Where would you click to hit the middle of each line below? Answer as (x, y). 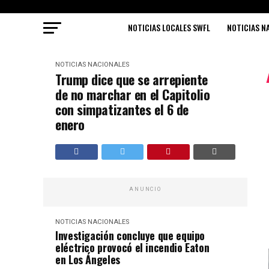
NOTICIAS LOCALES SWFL (169, 27)
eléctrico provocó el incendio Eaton (132, 247)
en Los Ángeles (88, 259)
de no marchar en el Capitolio (133, 94)
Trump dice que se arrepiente (131, 79)
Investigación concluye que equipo (130, 235)
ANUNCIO (145, 189)
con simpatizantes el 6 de (122, 109)
